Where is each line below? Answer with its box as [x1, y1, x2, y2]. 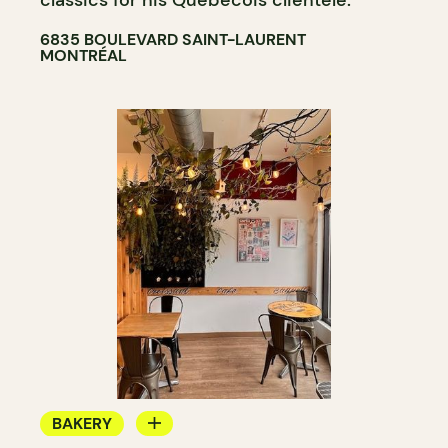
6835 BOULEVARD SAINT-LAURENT [40, 28, 306, 50]
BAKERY [52, 412, 112, 434]
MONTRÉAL [40, 44, 127, 66]
